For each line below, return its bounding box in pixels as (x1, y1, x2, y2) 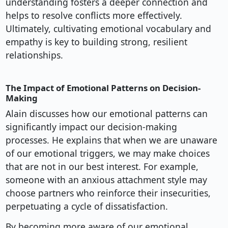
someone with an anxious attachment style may (5, 174, 207, 186)
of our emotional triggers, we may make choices (5, 147, 210, 160)
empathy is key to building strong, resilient (5, 36, 187, 48)
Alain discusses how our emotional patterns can (5, 107, 208, 120)
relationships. (5, 49, 63, 62)
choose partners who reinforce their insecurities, (5, 187, 211, 199)
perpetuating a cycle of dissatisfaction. (5, 200, 168, 213)
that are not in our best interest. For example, (5, 160, 198, 173)
